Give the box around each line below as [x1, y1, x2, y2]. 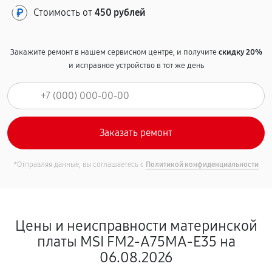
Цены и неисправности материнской [15, 217, 257, 234]
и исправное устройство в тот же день [68, 61, 204, 70]
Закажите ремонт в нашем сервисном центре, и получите [10, 47, 219, 57]
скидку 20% [218, 47, 262, 57]
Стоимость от [33, 7, 95, 18]
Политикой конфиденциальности [146, 160, 259, 169]
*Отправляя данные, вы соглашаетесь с [13, 160, 146, 169]
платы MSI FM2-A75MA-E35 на [36, 233, 236, 250]
